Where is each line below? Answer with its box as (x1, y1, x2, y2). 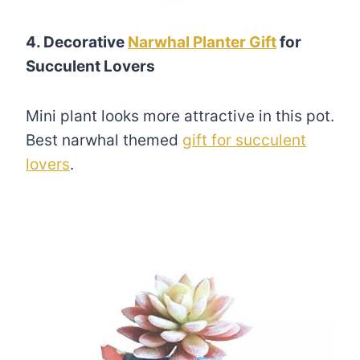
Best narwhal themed (26, 131, 182, 149)
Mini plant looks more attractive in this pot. (26, 107, 334, 125)
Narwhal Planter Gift (128, 33, 276, 51)
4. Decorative (26, 33, 128, 51)
